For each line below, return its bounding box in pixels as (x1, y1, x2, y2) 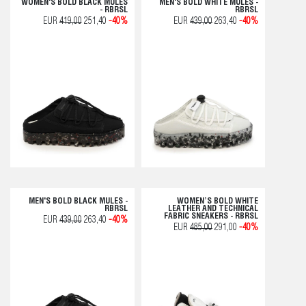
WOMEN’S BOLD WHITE (177, 197, 258, 206)
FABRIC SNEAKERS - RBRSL (164, 212, 258, 221)
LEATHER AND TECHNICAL (168, 204, 258, 213)
